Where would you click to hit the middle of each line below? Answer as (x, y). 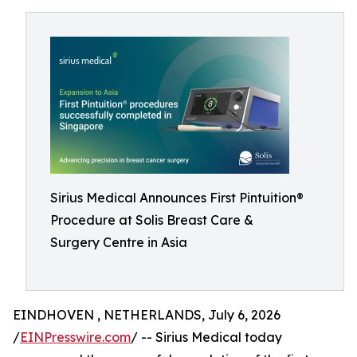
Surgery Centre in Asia (119, 242)
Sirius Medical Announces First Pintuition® (177, 198)
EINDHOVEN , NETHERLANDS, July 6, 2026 (147, 315)
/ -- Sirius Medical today (206, 337)
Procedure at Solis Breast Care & (152, 220)
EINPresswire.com (75, 337)
